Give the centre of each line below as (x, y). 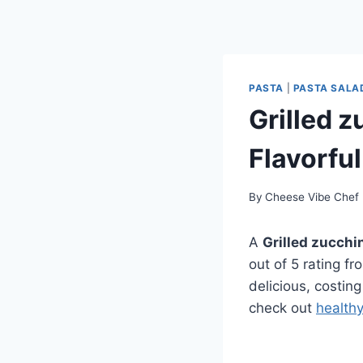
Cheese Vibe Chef (312, 197)
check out (282, 308)
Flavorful (305, 158)
